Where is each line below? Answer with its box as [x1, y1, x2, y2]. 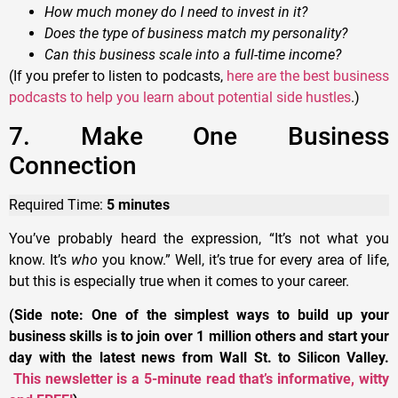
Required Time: [9, 195, 107, 213]
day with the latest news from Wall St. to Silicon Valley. [9, 349, 389, 367]
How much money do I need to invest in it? [44, 4, 307, 21]
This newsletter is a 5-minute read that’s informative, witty [12, 370, 390, 388]
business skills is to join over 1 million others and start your [9, 328, 389, 346]
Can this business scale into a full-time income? [44, 46, 341, 64]
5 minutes [107, 195, 170, 213]
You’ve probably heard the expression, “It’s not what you [9, 230, 389, 247]
